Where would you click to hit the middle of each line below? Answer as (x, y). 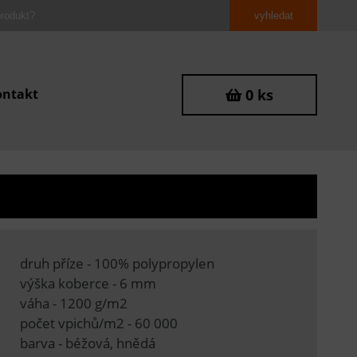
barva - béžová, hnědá (87, 343)
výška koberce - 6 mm (88, 283)
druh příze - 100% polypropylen (117, 263)
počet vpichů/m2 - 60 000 (98, 323)
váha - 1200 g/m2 (75, 303)
